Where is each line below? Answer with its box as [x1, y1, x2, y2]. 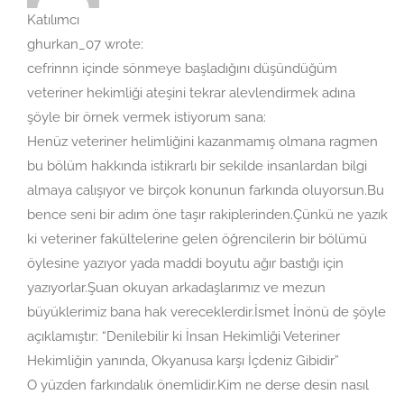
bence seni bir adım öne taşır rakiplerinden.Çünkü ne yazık [27, 207, 388, 223]
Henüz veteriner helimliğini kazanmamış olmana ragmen [27, 133, 378, 150]
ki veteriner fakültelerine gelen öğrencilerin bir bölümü [27, 231, 367, 247]
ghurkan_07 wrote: [27, 36, 143, 52]
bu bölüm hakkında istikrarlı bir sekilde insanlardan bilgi [27, 158, 367, 174]
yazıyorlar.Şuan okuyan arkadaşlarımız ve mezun [27, 280, 326, 296]
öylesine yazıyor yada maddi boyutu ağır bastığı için [27, 255, 344, 271]
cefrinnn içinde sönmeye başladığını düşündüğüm [27, 60, 337, 77]
